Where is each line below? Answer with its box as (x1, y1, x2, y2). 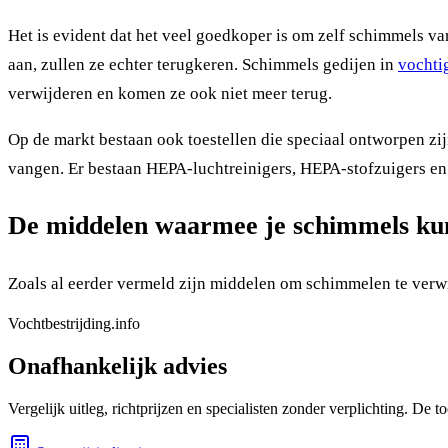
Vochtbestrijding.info (8, 315, 140, 333)
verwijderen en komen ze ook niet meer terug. (8, 83, 332, 103)
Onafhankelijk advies (8, 352, 227, 379)
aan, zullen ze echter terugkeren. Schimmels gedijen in (8, 54, 398, 74)
